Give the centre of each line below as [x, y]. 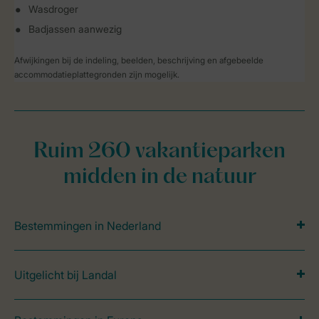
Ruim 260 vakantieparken [159, 152]
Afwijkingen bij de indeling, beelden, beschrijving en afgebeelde [139, 60]
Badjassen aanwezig [75, 29]
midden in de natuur [159, 178]
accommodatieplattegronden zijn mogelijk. [97, 74]
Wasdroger [53, 9]
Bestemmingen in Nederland [88, 226]
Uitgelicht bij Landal [66, 275]
